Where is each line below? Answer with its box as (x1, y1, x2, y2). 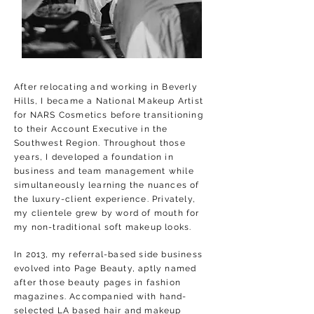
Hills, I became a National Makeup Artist (14, 96, 203, 106)
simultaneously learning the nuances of (14, 180, 200, 190)
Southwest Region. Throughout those (14, 138, 186, 148)
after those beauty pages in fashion (14, 278, 181, 287)
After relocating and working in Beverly (14, 82, 198, 92)
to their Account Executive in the (14, 124, 168, 134)
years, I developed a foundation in (14, 152, 174, 162)
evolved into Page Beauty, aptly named (14, 264, 197, 273)
